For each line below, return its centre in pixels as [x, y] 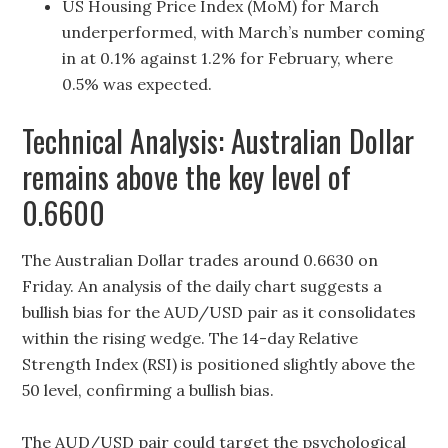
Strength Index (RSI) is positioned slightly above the [219, 364]
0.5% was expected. [137, 84]
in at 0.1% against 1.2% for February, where [228, 58]
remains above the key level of [187, 176]
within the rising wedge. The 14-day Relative [190, 338]
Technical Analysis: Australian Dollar [218, 140]
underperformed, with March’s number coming [244, 32]
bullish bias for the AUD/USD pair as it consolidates [219, 312]
